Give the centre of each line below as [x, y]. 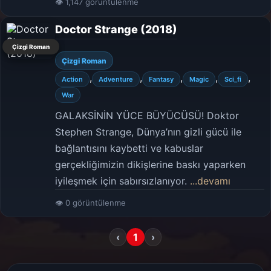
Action [72, 79]
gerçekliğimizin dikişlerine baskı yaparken [150, 165]
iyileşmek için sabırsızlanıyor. [122, 181]
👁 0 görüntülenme [90, 203]
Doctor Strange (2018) [116, 29]
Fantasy [161, 79]
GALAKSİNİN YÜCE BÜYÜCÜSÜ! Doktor [147, 116]
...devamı [210, 181]
